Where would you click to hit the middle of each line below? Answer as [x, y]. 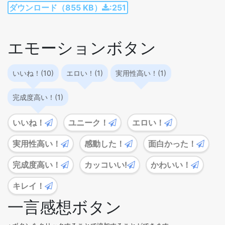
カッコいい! [106, 164]
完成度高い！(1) [38, 97]
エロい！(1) [85, 73]
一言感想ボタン [65, 207]
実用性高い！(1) [141, 73]
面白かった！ [172, 143]
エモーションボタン [82, 48]
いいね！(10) [33, 73]
